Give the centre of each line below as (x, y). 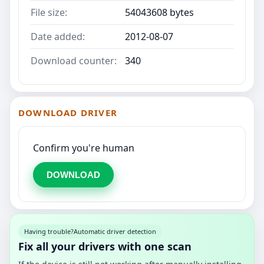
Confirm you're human (84, 148)
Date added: (58, 37)
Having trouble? (49, 232)
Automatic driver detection (115, 232)
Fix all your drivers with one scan (105, 247)
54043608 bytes (159, 13)
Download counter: (74, 61)
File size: (49, 13)
